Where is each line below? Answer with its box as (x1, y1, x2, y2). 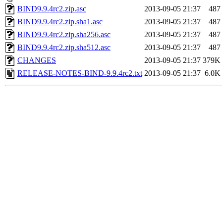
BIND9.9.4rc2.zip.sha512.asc (17, 43, 111, 52)
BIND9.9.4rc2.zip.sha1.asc (17, 17, 103, 26)
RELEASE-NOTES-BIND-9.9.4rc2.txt (17, 69, 142, 78)
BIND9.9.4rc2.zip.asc (17, 4, 86, 13)
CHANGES (17, 56, 56, 65)
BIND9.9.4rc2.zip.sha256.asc (17, 30, 111, 39)
